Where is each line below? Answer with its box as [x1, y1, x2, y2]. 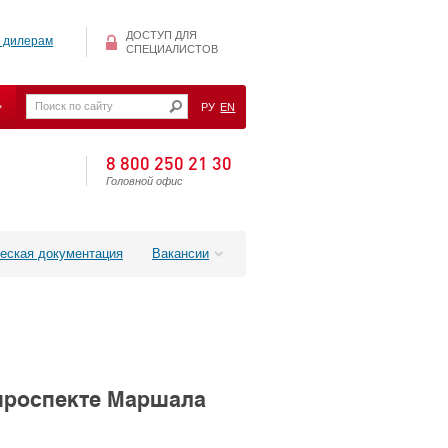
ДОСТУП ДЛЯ [126, 29, 197, 42]
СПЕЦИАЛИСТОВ [126, 43, 218, 56]
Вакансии [152, 245, 209, 261]
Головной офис [106, 175, 183, 187]
